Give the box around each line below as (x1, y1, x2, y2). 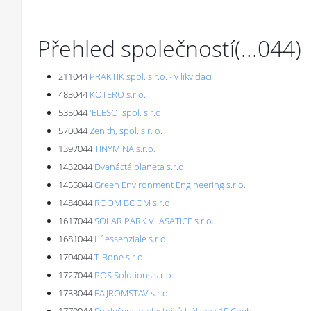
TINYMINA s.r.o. (94, 142, 155, 155)
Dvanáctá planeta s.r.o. (94, 160, 186, 173)
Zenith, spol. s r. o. (90, 124, 162, 137)
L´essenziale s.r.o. (94, 233, 168, 245)
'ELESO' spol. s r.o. (90, 106, 163, 119)
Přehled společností (37, 33, 235, 63)
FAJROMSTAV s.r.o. (94, 287, 170, 299)
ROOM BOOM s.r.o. (94, 196, 172, 209)
